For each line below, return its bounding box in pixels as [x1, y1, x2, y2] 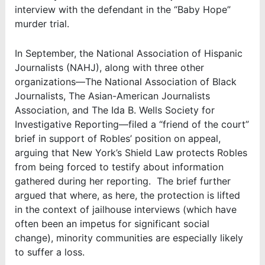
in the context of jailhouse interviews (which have [14, 203, 237, 216]
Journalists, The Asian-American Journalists [14, 90, 210, 102]
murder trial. [14, 18, 69, 30]
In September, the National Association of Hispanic [14, 47, 243, 60]
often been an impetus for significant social [14, 218, 209, 230]
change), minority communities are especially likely [14, 232, 243, 244]
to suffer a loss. [14, 246, 85, 258]
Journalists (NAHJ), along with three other [14, 62, 204, 74]
